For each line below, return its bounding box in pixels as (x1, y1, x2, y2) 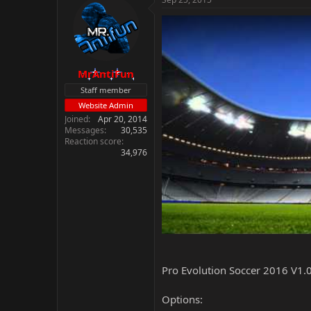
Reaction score (65, 135, 121, 147)
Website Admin (78, 99, 133, 110)
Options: (162, 292, 203, 306)
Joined (65, 112, 88, 125)
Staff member (81, 84, 131, 95)
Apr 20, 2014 (98, 112, 147, 125)
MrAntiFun (78, 66, 134, 81)
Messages (65, 124, 104, 136)
